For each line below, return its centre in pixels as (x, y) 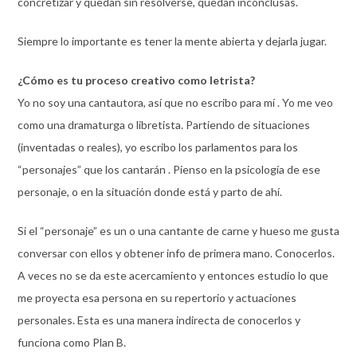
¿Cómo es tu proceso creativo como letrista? (136, 80)
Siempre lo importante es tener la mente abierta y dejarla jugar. (172, 41)
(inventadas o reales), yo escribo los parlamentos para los (157, 147)
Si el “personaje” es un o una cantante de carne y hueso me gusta (178, 230)
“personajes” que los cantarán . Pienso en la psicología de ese (169, 169)
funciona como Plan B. (71, 342)
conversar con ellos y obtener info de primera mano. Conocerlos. (176, 253)
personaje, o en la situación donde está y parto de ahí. (149, 191)
